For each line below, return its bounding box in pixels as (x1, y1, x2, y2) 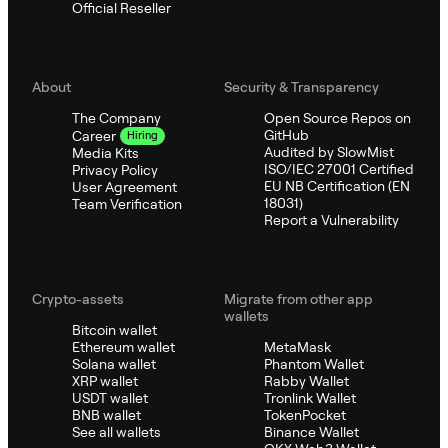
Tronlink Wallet (264, 390, 356, 407)
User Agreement (72, 179, 177, 196)
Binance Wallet (264, 424, 359, 441)
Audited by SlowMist (264, 144, 394, 161)
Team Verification (72, 196, 182, 213)
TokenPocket (264, 407, 346, 424)
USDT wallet (72, 390, 148, 407)
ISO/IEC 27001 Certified (264, 161, 414, 178)
